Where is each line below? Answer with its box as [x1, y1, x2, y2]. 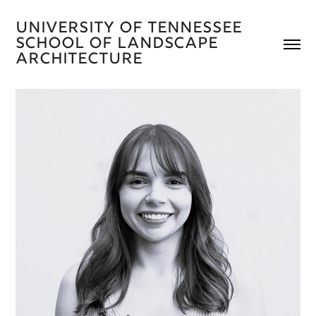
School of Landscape [16, 33, 219, 55]
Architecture [16, 49, 148, 71]
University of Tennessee [16, 18, 243, 39]
